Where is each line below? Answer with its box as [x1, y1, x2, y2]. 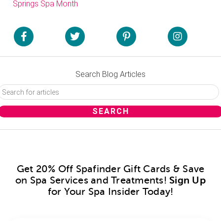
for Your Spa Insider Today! [47, 186, 174, 198]
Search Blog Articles [75, 70, 146, 79]
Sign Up [169, 175, 206, 186]
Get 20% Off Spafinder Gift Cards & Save [16, 163, 205, 175]
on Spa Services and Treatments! [15, 175, 170, 186]
